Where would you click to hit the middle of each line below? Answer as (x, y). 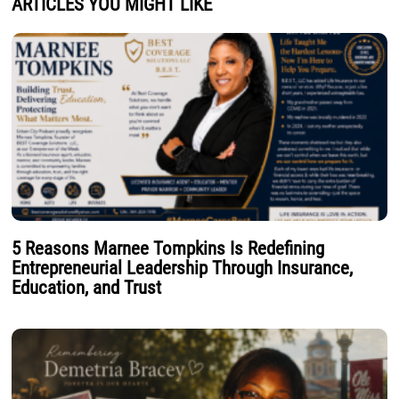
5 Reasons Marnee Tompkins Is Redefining (168, 248)
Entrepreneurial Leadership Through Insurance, (183, 268)
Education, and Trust (87, 287)
